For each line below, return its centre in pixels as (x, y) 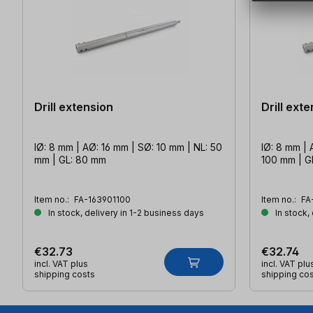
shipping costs (65, 275)
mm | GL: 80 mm (70, 160)
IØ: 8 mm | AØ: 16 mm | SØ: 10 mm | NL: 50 (128, 147)
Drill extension (74, 107)
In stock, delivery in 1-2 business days (125, 213)
